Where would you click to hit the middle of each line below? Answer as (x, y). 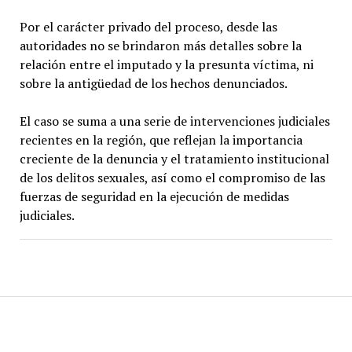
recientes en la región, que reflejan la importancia (161, 139)
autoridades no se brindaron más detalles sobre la (160, 45)
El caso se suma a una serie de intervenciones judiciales (174, 121)
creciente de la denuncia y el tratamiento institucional (174, 158)
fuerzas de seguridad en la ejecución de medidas (154, 196)
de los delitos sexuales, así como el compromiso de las (172, 177)
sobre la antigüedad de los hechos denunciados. (153, 83)
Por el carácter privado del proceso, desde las (148, 26)
